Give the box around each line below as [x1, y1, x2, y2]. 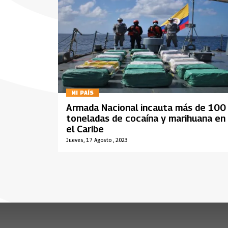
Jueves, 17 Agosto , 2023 [66, 136, 128, 143]
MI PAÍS [71, 90, 94, 96]
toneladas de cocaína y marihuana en [66, 112, 225, 124]
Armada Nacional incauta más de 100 [66, 102, 226, 113]
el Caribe [66, 123, 104, 134]
